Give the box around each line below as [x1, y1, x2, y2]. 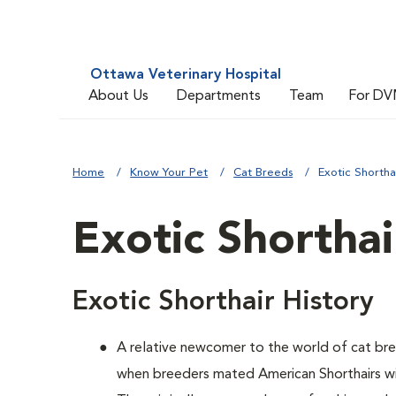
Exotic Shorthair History [72, 289, 375, 316]
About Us [88, 88, 149, 103]
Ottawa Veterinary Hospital [90, 68, 282, 82]
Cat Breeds [233, 167, 293, 179]
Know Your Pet [130, 167, 209, 179]
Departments [177, 88, 262, 103]
